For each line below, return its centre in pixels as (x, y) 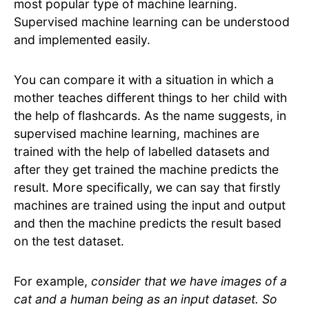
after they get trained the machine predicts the (146, 170)
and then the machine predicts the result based (148, 223)
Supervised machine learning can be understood (152, 22)
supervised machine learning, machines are (137, 134)
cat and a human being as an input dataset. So (146, 299)
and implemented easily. (84, 40)
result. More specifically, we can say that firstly (147, 188)
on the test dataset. (69, 241)
